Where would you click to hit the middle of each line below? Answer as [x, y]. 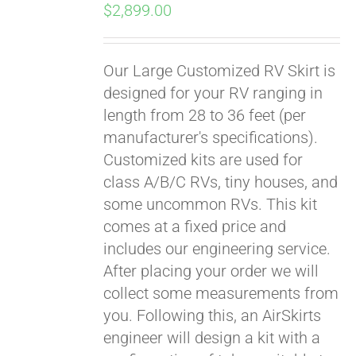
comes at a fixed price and [195, 226]
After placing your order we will [211, 271]
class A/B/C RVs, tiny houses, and [221, 182]
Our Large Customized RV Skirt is [220, 71]
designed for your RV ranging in [213, 93]
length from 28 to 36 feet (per [205, 115]
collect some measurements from [221, 293]
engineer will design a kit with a [212, 338]
